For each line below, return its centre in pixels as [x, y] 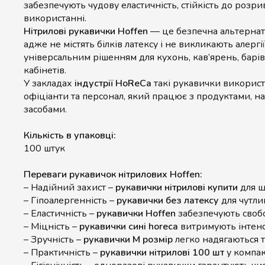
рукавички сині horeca [129, 227]
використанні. [55, 18]
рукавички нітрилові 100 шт [162, 253]
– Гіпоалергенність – [70, 201]
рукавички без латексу [168, 201]
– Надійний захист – [70, 188]
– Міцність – [51, 227]
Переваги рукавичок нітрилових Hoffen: [113, 174]
